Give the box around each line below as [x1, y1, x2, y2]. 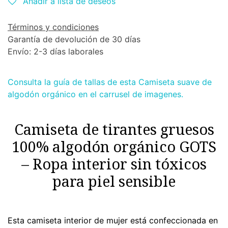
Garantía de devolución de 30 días [8, 34, 140, 44]
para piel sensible [52, 171, 176, 191]
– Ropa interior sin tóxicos [21, 154, 207, 174]
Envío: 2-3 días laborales [8, 46, 103, 56]
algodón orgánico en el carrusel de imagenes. [8, 89, 183, 99]
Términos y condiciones [8, 22, 99, 32]
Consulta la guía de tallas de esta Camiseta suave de [8, 77, 212, 87]
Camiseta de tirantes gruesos [14, 119, 214, 139]
